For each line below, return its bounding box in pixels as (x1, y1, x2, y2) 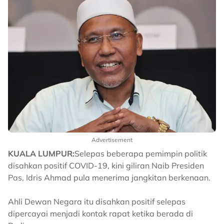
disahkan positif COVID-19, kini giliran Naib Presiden (8, 160, 204, 171)
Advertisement (91, 136, 132, 144)
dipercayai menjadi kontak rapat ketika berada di (8, 208, 193, 219)
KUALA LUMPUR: (8, 148, 74, 159)
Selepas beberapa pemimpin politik (74, 148, 207, 159)
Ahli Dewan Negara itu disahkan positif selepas (8, 196, 185, 207)
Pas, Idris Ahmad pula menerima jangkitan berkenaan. (8, 172, 210, 183)
